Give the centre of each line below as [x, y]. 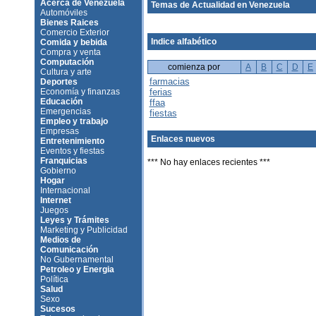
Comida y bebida [73, 42]
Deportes [59, 82]
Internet [55, 200]
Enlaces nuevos [183, 139]
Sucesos [57, 309]
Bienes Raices [69, 23]
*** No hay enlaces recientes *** [208, 162]
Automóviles [63, 13]
